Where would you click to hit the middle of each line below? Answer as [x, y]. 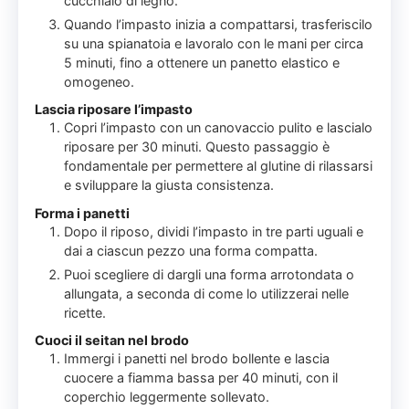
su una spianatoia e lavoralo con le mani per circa [214, 43]
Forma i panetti [83, 213]
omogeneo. [100, 81]
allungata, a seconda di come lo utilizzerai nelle [207, 293]
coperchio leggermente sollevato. [167, 397]
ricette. [85, 312]
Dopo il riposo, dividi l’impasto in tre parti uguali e [214, 231]
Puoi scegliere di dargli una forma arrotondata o [210, 274]
